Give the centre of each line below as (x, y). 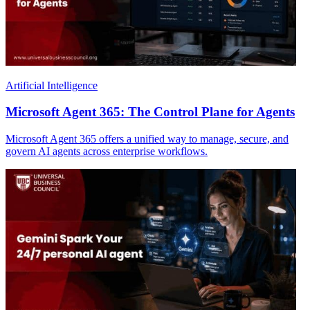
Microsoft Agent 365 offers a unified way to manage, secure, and (147, 139)
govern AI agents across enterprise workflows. (107, 152)
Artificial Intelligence (52, 85)
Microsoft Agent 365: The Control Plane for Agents (150, 112)
